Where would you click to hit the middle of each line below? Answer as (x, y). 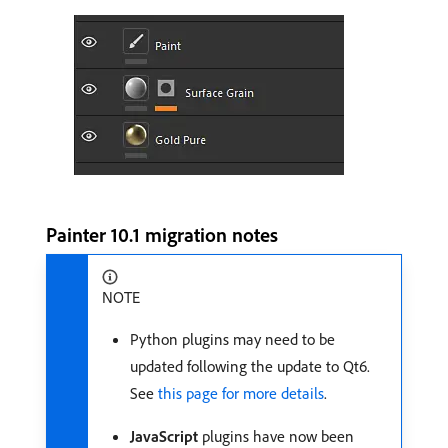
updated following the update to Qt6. (250, 365)
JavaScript (164, 435)
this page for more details (241, 392)
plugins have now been (276, 435)
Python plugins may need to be (232, 338)
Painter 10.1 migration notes (162, 235)
